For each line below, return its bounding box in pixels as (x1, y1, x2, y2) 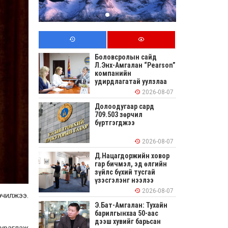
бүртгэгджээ (95, 119, 135, 127)
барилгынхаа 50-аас (95, 209, 160, 218)
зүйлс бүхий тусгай (95, 168, 155, 177)
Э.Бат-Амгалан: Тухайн (95, 201, 167, 210)
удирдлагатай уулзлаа (95, 77, 167, 86)
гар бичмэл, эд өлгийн (95, 160, 167, 168)
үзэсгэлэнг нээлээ (95, 176, 154, 185)
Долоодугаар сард (95, 102, 154, 111)
